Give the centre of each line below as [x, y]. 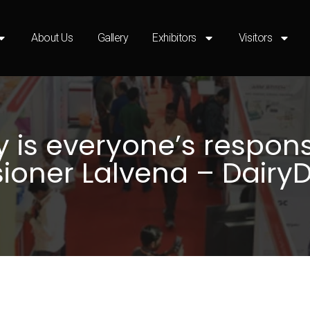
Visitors [255, 37]
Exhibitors [174, 37]
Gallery [113, 37]
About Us [52, 37]
